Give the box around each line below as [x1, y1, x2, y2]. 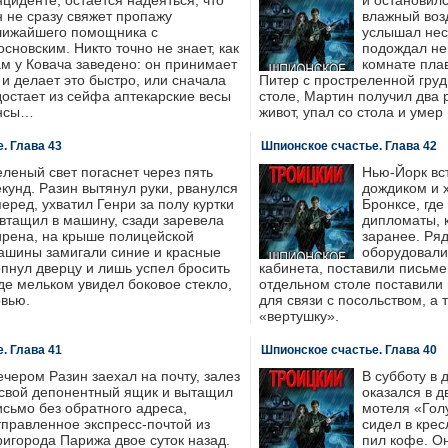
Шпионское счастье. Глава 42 [260, 139, 437, 153]
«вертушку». [258, 308, 339, 324]
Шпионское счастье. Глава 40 [260, 343, 437, 357]
